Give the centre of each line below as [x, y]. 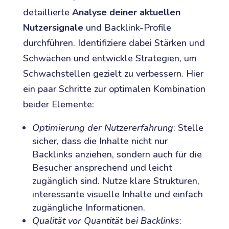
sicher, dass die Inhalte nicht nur [100, 141]
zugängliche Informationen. [88, 208]
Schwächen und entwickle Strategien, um [110, 59]
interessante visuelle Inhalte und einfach [117, 194]
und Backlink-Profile [127, 28]
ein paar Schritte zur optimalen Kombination [114, 89]
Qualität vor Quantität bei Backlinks [106, 221]
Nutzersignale [53, 28]
